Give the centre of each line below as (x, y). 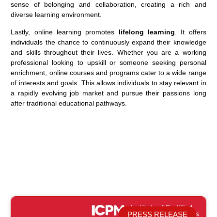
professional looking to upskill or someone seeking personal (108, 62)
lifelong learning (147, 32)
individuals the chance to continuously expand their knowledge (108, 42)
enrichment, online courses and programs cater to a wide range (108, 72)
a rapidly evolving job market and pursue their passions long (108, 93)
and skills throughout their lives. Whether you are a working (108, 52)
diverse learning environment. (56, 14)
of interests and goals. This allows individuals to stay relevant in (108, 83)
